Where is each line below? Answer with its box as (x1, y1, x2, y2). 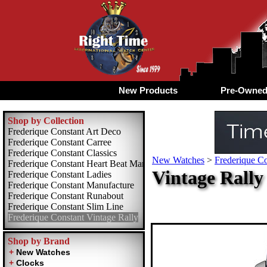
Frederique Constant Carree (8, 137, 111, 147)
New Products (118, 85, 178, 95)
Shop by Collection (8, 116, 84, 126)
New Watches (152, 155, 204, 165)
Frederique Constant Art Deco (8, 126, 121, 136)
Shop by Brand (8, 236, 70, 246)
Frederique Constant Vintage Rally (8, 212, 138, 222)
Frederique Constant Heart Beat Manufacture (8, 159, 177, 169)
